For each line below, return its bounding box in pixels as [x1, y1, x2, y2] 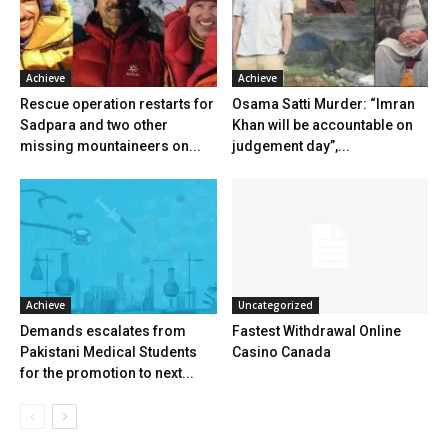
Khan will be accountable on [231, 117, 413, 134]
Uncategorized [237, 298, 313, 313]
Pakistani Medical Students [20, 344, 197, 361]
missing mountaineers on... [20, 138, 201, 155]
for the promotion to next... [20, 365, 194, 382]
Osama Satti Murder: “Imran [231, 96, 415, 113]
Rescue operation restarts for [20, 96, 214, 113]
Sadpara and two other [20, 117, 168, 134]
